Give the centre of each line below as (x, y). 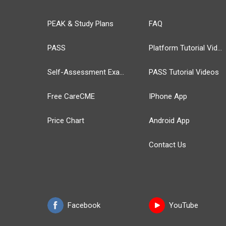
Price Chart (66, 121)
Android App (169, 121)
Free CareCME (71, 96)
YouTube (184, 205)
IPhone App (168, 96)
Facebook (84, 205)
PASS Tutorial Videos (184, 72)
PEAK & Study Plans (81, 24)
